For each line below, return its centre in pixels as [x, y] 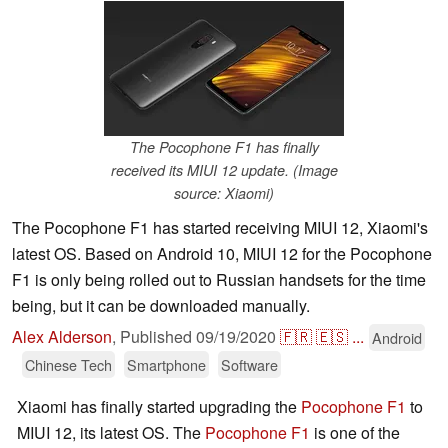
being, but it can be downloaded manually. [161, 306]
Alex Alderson [62, 337]
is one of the [355, 433]
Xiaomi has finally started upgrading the [159, 407]
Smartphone [166, 365]
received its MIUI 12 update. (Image [224, 170]
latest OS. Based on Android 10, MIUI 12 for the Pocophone [222, 254]
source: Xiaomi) [224, 193]
